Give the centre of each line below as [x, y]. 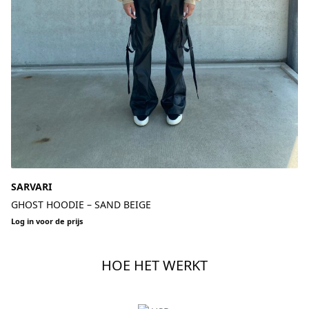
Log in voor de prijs [47, 221]
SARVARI [31, 186]
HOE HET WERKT [154, 265]
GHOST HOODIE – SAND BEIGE [119, 204]
